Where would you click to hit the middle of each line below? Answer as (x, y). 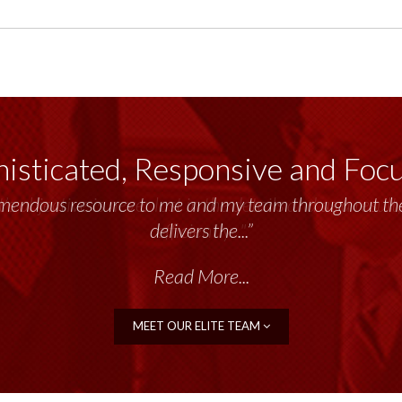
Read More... (201, 276)
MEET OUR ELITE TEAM (197, 326)
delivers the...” (201, 231)
